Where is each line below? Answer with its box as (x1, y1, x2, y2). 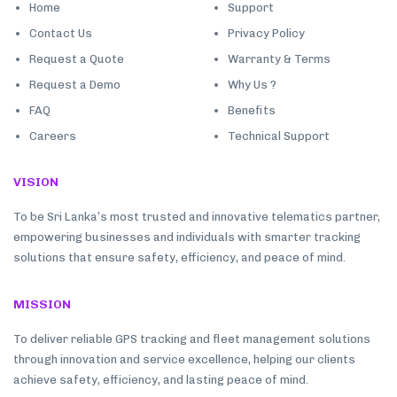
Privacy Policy (228, 26, 305, 40)
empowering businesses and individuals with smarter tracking (13, 230, 361, 244)
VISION (13, 174, 58, 190)
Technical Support (228, 128, 330, 143)
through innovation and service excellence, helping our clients (13, 352, 355, 366)
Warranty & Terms (228, 51, 331, 66)
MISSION (13, 296, 71, 312)
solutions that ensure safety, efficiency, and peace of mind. (13, 250, 346, 264)
